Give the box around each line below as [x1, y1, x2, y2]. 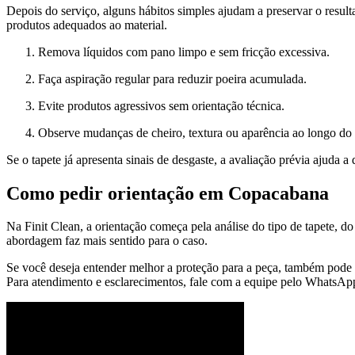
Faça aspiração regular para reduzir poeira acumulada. [38, 71, 307, 86]
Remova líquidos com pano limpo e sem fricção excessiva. [38, 44, 330, 59]
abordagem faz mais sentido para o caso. [6, 234, 208, 248]
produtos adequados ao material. [6, 17, 167, 32]
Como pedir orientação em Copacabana [6, 182, 329, 204]
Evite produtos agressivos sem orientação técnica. [38, 98, 284, 113]
